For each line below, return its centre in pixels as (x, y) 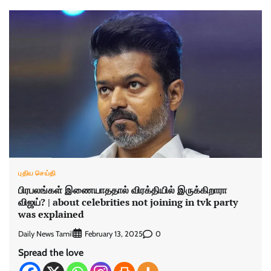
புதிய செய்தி (37, 173)
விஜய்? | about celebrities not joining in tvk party (128, 202)
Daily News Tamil (46, 233)
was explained (51, 214)
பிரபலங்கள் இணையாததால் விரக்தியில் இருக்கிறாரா (122, 190)
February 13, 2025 (114, 234)
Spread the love (51, 253)
